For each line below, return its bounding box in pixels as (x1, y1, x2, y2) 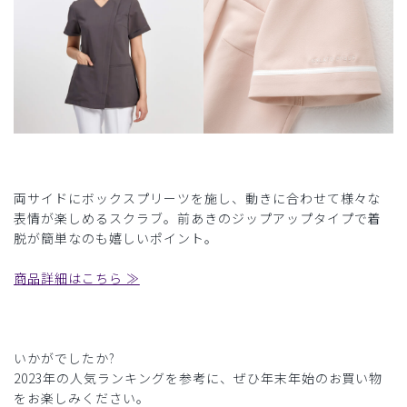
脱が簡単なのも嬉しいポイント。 (14, 228, 218, 247)
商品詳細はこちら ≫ (14, 268, 140, 287)
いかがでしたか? (14, 348, 115, 367)
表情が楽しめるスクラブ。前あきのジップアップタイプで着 (14, 208, 382, 227)
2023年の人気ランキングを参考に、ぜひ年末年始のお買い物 (14, 368, 383, 387)
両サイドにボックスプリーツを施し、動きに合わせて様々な (14, 188, 382, 207)
